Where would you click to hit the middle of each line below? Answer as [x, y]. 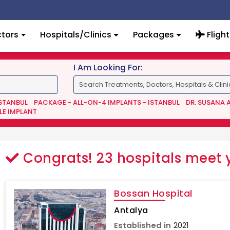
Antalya [131, 210]
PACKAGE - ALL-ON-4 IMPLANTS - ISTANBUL [107, 102]
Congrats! [58, 158]
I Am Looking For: [108, 68]
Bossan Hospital [153, 193]
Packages [153, 35]
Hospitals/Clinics [76, 35]
